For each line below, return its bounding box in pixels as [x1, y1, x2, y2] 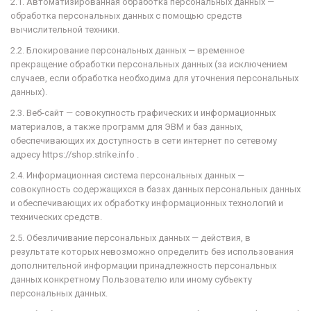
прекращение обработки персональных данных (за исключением [10, 59, 287, 69]
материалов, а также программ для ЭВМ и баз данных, [10, 121, 243, 132]
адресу [10, 149, 42, 160]
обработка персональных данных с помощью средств [10, 10, 242, 21]
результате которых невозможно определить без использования [10, 246, 294, 257]
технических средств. [10, 212, 102, 222]
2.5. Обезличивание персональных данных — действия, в [10, 233, 251, 243]
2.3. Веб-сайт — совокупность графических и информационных [10, 108, 276, 118]
